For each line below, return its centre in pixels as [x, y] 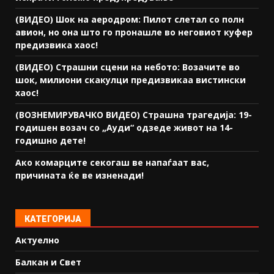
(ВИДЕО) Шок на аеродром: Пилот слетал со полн [130, 20]
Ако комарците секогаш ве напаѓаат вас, [112, 163]
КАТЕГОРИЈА [53, 219]
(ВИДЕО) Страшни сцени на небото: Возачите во [128, 67]
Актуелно [37, 240]
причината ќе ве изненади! [80, 176]
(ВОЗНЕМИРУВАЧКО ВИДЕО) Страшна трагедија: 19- [134, 115]
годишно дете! [50, 141]
